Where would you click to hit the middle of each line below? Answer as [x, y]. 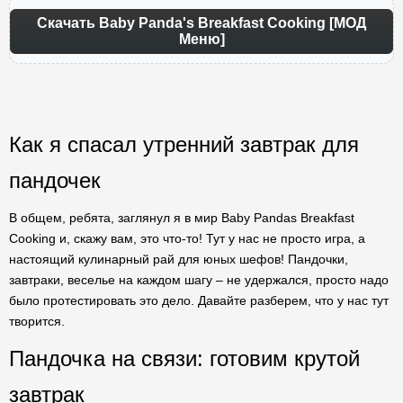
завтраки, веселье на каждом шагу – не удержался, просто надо [199, 280]
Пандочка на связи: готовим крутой [184, 358]
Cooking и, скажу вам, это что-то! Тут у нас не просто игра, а [187, 238]
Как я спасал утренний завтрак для [184, 144]
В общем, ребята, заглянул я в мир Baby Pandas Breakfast [182, 218]
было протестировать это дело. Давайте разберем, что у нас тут [199, 300]
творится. [37, 321]
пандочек [55, 180]
